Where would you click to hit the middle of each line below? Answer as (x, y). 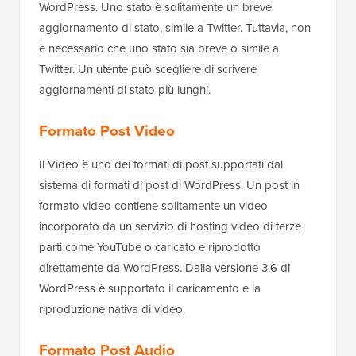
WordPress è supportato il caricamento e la (150, 288)
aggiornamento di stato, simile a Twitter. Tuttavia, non (175, 27)
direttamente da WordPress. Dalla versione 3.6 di (164, 267)
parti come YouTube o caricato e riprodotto (150, 246)
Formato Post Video (107, 130)
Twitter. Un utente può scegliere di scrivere (148, 68)
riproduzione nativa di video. (112, 308)
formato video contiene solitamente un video (153, 205)
